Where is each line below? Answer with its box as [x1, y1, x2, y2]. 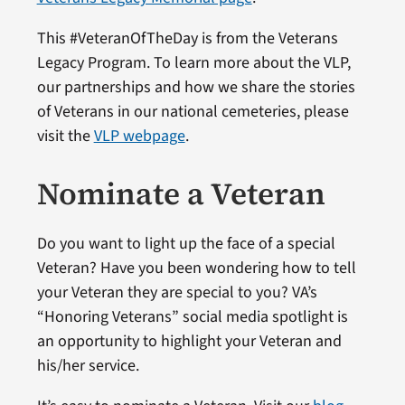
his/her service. [36, 353, 139, 377]
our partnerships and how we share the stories [36, 75, 355, 99]
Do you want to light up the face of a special [36, 231, 335, 255]
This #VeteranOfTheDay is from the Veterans [36, 26, 338, 50]
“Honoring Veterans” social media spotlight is [36, 305, 348, 328]
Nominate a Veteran [36, 172, 325, 214]
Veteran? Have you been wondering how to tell [36, 256, 356, 279]
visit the [36, 124, 94, 147]
